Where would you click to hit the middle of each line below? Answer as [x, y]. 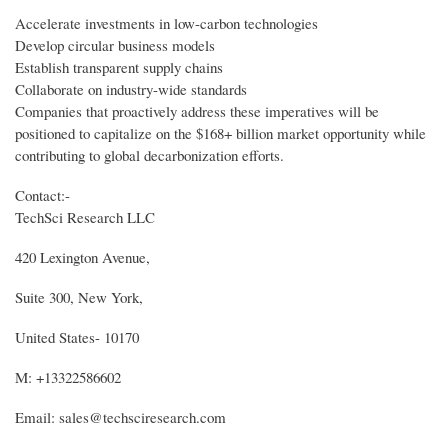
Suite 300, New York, [79, 296]
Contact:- [42, 194]
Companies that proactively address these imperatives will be [197, 111]
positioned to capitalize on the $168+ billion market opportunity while [220, 133]
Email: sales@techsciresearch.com [120, 416]
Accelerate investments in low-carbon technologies [166, 23]
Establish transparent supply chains [119, 67]
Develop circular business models [115, 45]
